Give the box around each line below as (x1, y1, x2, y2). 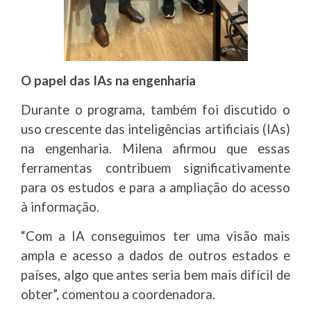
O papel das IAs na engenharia (21, 73, 196, 88)
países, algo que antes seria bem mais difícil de (21, 267, 290, 283)
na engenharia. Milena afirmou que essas (21, 141, 290, 156)
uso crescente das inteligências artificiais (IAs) (21, 121, 290, 137)
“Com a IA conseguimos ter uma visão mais (21, 228, 290, 244)
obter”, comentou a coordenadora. (21, 287, 215, 302)
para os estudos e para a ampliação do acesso (21, 180, 290, 195)
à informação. (21, 199, 99, 215)
